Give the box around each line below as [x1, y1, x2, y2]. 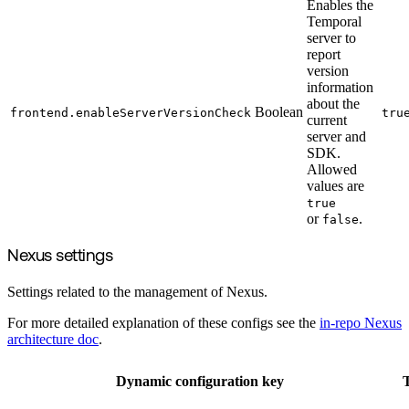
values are [307, 177, 364, 194]
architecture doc [7, 331, 99, 348]
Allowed [307, 161, 357, 177]
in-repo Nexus [320, 315, 402, 331]
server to [307, 29, 356, 46]
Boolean [255, 103, 303, 120]
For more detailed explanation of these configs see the [7, 315, 320, 331]
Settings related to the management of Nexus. [7, 284, 267, 300]
